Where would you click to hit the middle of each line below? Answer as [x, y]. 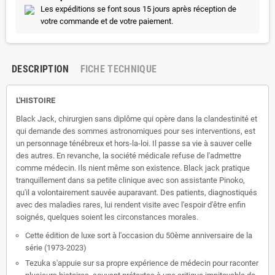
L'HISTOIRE [36, 101]
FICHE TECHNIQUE [118, 69]
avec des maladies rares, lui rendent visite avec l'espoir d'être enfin [131, 205]
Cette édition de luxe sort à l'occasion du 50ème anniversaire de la [139, 236]
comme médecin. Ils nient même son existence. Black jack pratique [133, 168]
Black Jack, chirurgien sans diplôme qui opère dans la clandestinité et [137, 119]
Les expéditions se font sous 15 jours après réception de [138, 9]
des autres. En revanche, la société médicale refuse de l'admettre [129, 156]
